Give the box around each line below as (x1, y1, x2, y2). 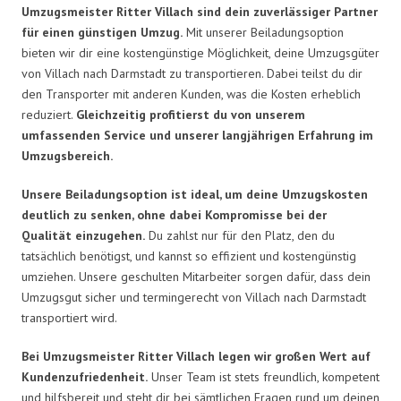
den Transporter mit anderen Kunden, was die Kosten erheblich (21, 85, 361, 102)
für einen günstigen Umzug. (21, 23, 183, 40)
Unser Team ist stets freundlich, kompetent (148, 368, 380, 385)
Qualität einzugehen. (21, 226, 145, 243)
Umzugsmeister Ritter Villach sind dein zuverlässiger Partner (21, 3, 378, 20)
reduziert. (21, 106, 76, 123)
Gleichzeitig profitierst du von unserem (76, 106, 305, 123)
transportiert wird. (21, 309, 117, 326)
